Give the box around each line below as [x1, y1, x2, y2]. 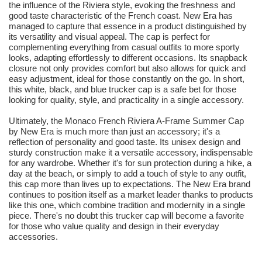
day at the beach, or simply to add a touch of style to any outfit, [9, 168, 246, 179]
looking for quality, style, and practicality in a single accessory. [9, 95, 244, 105]
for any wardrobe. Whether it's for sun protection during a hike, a [9, 158, 251, 168]
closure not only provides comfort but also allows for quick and [9, 63, 246, 74]
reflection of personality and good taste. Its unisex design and [9, 137, 240, 147]
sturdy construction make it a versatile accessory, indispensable [9, 147, 253, 158]
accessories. [9, 232, 58, 242]
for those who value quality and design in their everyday [9, 221, 219, 232]
